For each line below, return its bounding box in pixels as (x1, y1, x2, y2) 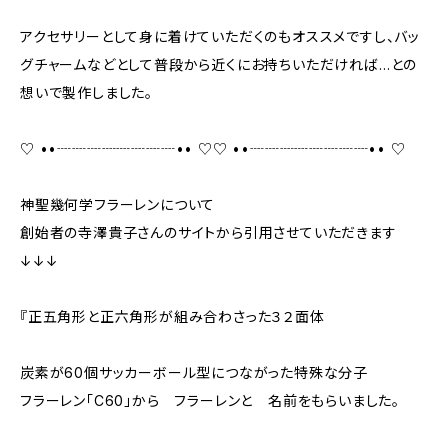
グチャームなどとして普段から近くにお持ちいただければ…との (20, 56, 418, 73)
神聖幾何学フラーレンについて (20, 196, 216, 213)
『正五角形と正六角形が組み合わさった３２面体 (20, 308, 325, 325)
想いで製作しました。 (20, 84, 153, 101)
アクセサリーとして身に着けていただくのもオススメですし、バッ (20, 28, 421, 45)
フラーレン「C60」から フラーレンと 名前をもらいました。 (20, 392, 400, 409)
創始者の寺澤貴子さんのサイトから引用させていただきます (20, 224, 397, 241)
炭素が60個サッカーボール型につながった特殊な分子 (20, 364, 368, 381)
